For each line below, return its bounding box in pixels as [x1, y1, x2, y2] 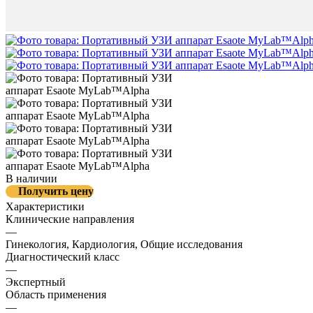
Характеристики [6, 200, 85, 212]
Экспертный [6, 275, 66, 288]
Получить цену [18, 184, 94, 197]
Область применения [6, 288, 106, 300]
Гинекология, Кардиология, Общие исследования [6, 238, 242, 250]
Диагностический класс [6, 250, 119, 263]
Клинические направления [6, 212, 134, 225]
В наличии [6, 172, 57, 184]
